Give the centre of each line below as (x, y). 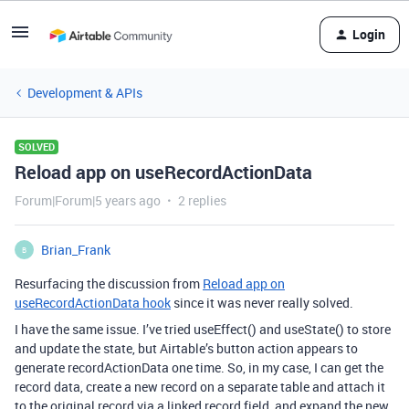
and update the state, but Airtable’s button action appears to (186, 348)
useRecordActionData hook (93, 303)
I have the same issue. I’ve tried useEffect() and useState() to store (203, 329)
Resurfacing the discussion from (109, 283)
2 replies (202, 200)
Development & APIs (85, 93)
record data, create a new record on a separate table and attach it (200, 387)
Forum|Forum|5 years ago (88, 200)
